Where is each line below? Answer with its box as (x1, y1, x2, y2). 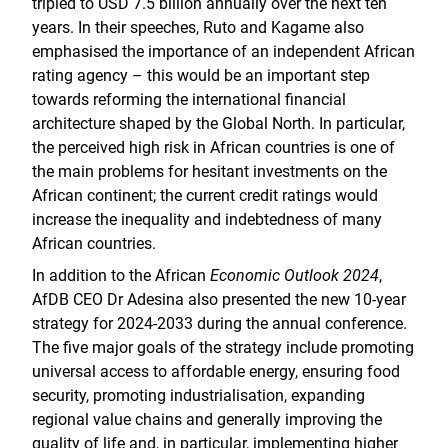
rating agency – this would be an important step (32, 66, 370, 85)
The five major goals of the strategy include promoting (32, 338, 414, 357)
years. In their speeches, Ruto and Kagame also (32, 18, 364, 37)
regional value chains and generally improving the (32, 410, 382, 429)
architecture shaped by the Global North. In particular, (32, 114, 405, 133)
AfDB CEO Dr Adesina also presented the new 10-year (32, 290, 406, 309)
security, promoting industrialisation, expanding (32, 386, 365, 405)
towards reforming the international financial (32, 90, 346, 109)
